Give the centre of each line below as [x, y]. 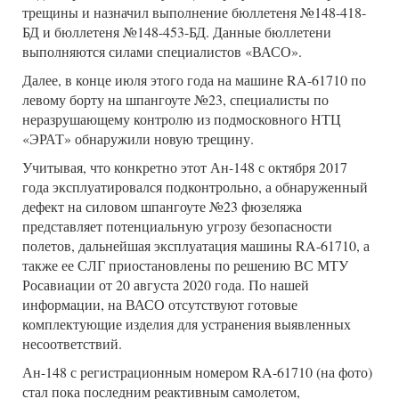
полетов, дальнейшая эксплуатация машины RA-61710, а [196, 246]
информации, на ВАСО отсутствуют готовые [160, 305]
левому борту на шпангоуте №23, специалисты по [175, 100]
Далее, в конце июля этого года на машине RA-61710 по [194, 80]
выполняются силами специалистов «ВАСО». [162, 52]
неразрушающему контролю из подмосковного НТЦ [182, 119]
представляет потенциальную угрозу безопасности [177, 226]
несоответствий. [72, 344]
